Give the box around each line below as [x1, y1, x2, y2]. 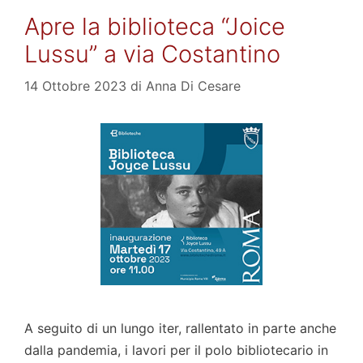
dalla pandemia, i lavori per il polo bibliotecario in [24, 342, 328, 359]
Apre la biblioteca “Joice [24, 12, 285, 41]
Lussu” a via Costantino [24, 40, 280, 69]
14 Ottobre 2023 [24, 78, 126, 95]
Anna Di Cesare [146, 78, 241, 95]
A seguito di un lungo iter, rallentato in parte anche [24, 320, 336, 337]
